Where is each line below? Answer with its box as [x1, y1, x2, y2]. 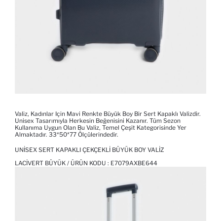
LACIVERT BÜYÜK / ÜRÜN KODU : [15, 159, 110, 167]
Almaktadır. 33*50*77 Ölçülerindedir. [15, 131, 118, 139]
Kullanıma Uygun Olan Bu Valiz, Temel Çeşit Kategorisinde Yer [15, 124, 186, 132]
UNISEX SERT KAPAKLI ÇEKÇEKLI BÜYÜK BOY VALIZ [15, 146, 164, 154]
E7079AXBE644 [110, 159, 157, 167]
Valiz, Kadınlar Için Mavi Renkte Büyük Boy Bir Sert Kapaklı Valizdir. [15, 110, 201, 118]
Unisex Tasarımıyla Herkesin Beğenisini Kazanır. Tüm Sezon [15, 117, 181, 125]
